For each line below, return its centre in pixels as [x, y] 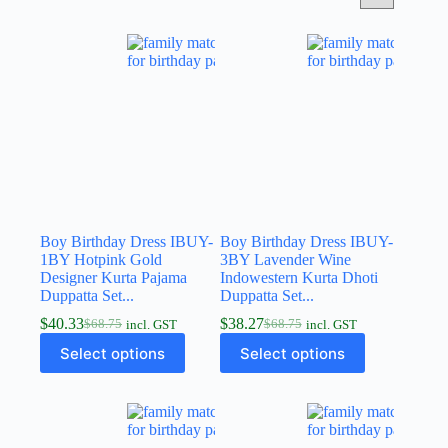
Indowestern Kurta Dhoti [298, 278]
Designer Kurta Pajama [113, 278]
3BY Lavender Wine [285, 260]
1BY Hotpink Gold [101, 260]
